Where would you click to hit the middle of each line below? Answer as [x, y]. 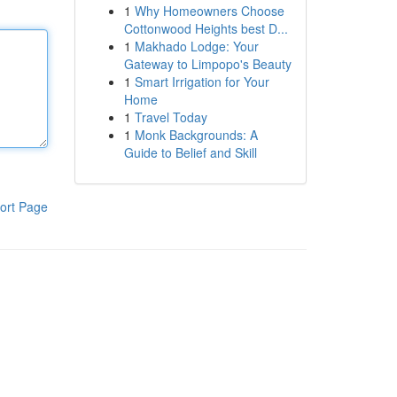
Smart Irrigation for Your [202, 82]
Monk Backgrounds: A [196, 135]
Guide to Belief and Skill [190, 152]
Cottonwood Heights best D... [206, 28]
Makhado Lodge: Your [196, 46]
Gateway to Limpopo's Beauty [207, 64]
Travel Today [171, 117]
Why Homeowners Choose [209, 11]
